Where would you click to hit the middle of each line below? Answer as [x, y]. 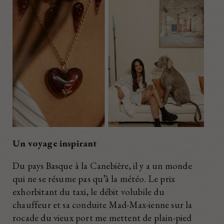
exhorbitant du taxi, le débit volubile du [88, 191]
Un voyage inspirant [55, 143]
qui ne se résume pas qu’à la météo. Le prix [94, 178]
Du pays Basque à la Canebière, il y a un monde [102, 165]
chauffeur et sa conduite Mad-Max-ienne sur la [102, 204]
